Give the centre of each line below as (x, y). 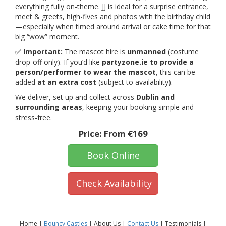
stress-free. (34, 117)
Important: (43, 51)
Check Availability (114, 183)
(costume (182, 51)
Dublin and (155, 97)
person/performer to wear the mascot (86, 72)
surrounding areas (49, 107)
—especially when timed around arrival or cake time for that (113, 26)
